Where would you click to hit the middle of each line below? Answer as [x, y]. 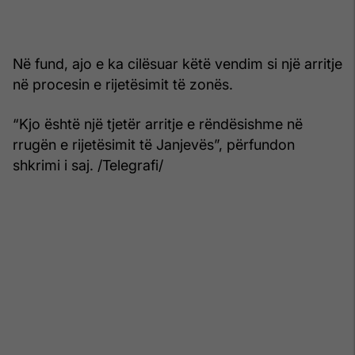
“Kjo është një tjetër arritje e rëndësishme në [158, 124]
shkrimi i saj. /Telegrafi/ [88, 165]
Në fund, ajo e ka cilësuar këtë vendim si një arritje [177, 63]
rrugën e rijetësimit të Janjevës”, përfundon [154, 144]
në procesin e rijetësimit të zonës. [123, 84]
